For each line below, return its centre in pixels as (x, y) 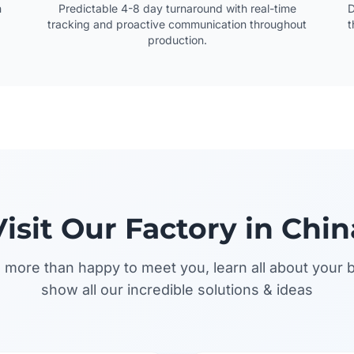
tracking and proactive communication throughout (177, 24)
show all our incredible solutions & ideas (177, 290)
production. (177, 40)
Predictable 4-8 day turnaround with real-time (177, 8)
